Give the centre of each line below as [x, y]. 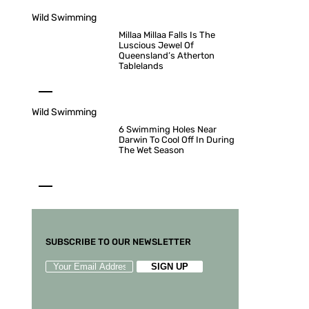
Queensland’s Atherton [167, 56]
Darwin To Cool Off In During [177, 140]
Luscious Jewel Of [156, 45]
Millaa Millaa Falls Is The [167, 35]
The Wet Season [151, 150]
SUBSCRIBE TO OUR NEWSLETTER [118, 242]
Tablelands [141, 66]
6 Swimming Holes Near [168, 129]
